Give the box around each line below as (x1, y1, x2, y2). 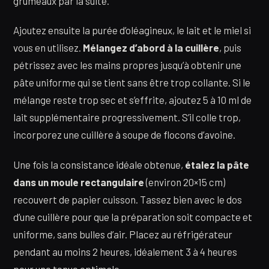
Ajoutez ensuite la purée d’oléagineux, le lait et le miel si (13, 24, 251, 37)
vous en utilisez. (13, 41, 83, 54)
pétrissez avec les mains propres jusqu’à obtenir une (13, 59, 241, 71)
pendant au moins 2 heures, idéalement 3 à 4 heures (13, 245, 237, 258)
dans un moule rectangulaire (13, 175, 144, 188)
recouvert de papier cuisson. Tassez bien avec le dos (13, 193, 242, 205)
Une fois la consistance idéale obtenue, (13, 158, 185, 171)
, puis (219, 41, 241, 54)
